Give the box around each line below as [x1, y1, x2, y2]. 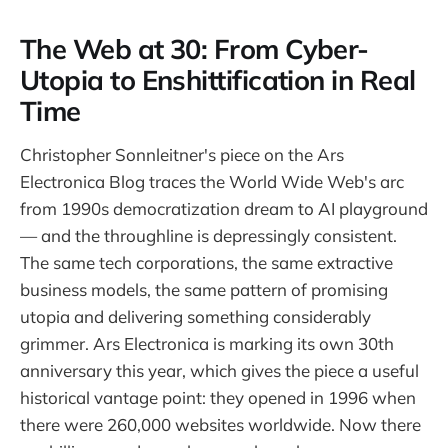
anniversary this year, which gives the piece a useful [20, 359, 419, 381]
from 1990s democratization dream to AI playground [20, 197, 428, 219]
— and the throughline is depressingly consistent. [20, 224, 397, 246]
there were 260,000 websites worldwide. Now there [20, 413, 421, 435]
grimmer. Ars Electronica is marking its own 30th [20, 332, 394, 354]
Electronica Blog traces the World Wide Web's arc [20, 170, 404, 192]
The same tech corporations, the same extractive [20, 251, 393, 273]
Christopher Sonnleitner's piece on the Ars [20, 143, 344, 165]
